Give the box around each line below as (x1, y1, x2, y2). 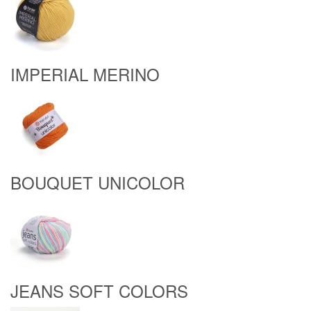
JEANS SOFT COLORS (10, 278, 188, 303)
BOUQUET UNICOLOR (10, 170, 185, 194)
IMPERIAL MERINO (10, 62, 160, 86)
